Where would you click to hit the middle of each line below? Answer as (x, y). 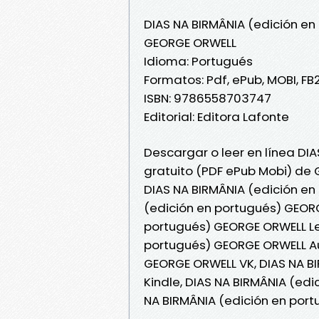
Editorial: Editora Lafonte (216, 116)
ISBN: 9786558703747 (208, 98)
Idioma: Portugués (198, 61)
